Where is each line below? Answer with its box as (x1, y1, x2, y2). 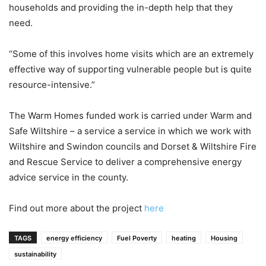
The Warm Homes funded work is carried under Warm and (9, 110, 252, 121)
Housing (211, 234, 237, 242)
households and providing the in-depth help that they (9, 2, 233, 13)
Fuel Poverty (117, 234, 157, 242)
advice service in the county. (9, 172, 128, 183)
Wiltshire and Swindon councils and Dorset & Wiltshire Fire (9, 141, 256, 152)
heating (172, 234, 196, 242)
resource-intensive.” (9, 79, 95, 90)
